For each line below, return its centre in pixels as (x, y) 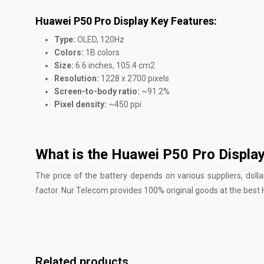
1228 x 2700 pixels (135, 78)
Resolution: (77, 78)
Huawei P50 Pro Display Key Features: (126, 21)
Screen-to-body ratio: (97, 91)
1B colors (103, 52)
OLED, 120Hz (100, 39)
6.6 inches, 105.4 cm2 (115, 65)
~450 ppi (124, 104)
